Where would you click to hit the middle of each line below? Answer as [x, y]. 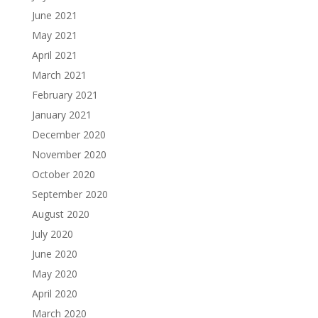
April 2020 [54, 293]
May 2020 [54, 273]
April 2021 [54, 55]
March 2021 [59, 75]
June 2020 [54, 253]
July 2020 [52, 234]
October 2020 [63, 174]
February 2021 [65, 94]
